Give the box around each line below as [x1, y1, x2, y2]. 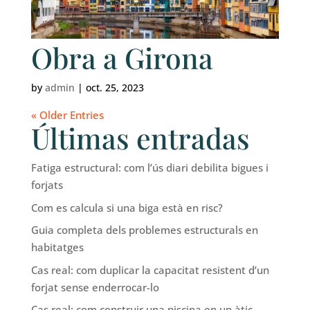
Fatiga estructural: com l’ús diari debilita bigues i [30, 161, 268, 175]
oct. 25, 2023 [85, 81, 144, 95]
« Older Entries [30, 108, 104, 122]
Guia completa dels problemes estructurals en [30, 223, 258, 237]
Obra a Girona [30, 39, 213, 77]
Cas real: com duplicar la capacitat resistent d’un [30, 262, 269, 277]
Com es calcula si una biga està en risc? [30, 200, 223, 215]
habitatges [30, 240, 84, 255]
